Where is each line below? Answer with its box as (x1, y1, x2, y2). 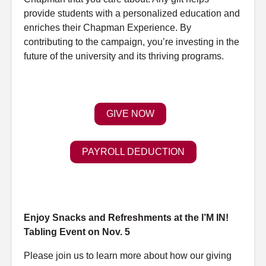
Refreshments (108, 213, 172, 223)
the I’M (182, 213, 216, 223)
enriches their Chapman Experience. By (24, 23, 191, 33)
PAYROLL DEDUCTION (81, 147, 185, 157)
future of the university (24, 51, 118, 61)
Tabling (24, 227, 57, 237)
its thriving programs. (134, 51, 224, 61)
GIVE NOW (106, 109, 154, 119)
